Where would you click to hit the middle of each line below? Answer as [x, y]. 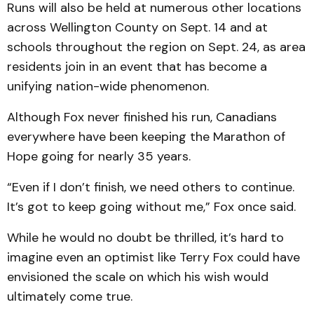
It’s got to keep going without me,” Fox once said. [151, 207]
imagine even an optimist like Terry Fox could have [153, 257]
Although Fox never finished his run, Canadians [142, 117]
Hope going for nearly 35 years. [99, 156]
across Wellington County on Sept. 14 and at [137, 27]
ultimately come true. [70, 296]
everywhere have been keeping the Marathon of [146, 137]
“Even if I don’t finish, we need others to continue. [151, 187]
